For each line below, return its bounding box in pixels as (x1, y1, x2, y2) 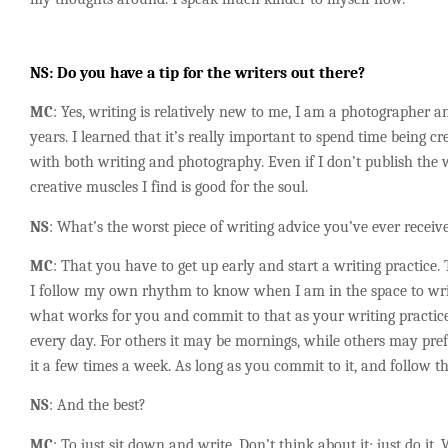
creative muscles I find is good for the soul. (30, 178, 308, 197)
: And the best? (49, 396, 146, 415)
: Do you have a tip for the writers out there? (49, 64, 365, 83)
